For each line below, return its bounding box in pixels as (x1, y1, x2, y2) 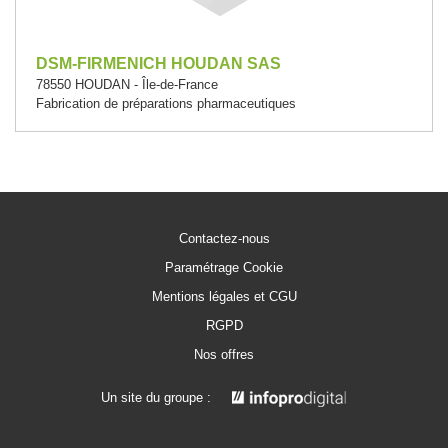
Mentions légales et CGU (151, 289, 297, 304)
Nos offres (194, 347, 254, 362)
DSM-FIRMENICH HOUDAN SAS (36, 55, 281, 72)
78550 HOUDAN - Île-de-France (36, 77, 218, 92)
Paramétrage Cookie (165, 260, 283, 275)
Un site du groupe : (101, 389, 211, 405)
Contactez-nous (178, 231, 270, 246)
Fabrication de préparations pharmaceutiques (36, 96, 296, 111)
